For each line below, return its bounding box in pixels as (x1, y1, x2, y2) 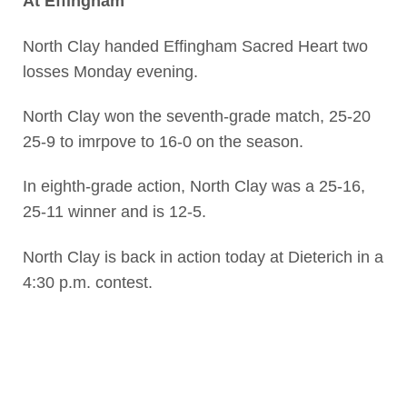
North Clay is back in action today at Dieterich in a (22, 247, 383, 266)
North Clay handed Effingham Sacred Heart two (22, 36, 368, 55)
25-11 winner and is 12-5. (22, 203, 206, 222)
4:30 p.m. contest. (22, 273, 153, 292)
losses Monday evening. (22, 62, 198, 81)
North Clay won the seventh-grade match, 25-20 (22, 106, 371, 125)
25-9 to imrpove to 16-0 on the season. (22, 132, 303, 151)
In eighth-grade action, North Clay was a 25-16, (22, 177, 365, 196)
